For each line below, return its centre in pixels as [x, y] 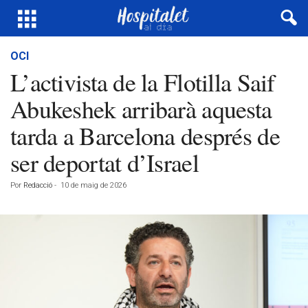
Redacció [38, 185]
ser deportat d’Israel [104, 162]
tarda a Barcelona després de [145, 135]
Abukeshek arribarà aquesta [141, 109]
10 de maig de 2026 [93, 185]
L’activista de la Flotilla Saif [143, 82]
